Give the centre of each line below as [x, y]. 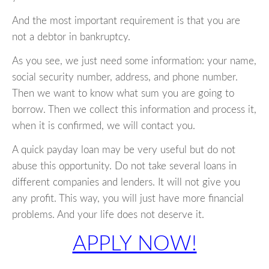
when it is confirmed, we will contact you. [104, 126]
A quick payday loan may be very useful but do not [124, 150]
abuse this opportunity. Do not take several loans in [124, 166]
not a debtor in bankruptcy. [71, 37]
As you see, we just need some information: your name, [134, 61]
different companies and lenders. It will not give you [126, 183]
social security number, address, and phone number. [125, 77]
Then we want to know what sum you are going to [123, 94]
